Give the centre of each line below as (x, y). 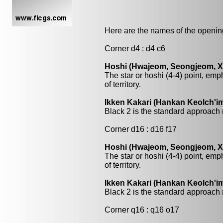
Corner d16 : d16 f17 (141, 129)
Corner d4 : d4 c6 (135, 49)
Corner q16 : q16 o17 (142, 210)
